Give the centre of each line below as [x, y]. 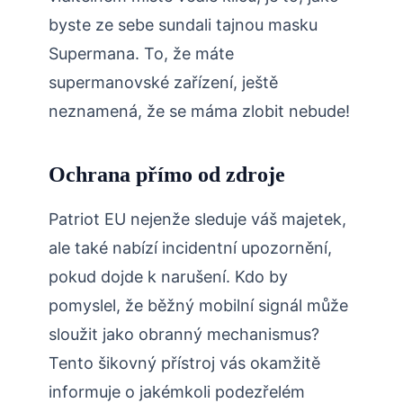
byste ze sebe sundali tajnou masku [183, 25]
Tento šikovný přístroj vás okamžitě [184, 363]
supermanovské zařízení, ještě [163, 83]
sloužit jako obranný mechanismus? [184, 335]
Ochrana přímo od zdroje [167, 175]
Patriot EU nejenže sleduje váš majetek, [197, 219]
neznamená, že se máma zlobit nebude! [199, 112]
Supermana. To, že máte [141, 54]
